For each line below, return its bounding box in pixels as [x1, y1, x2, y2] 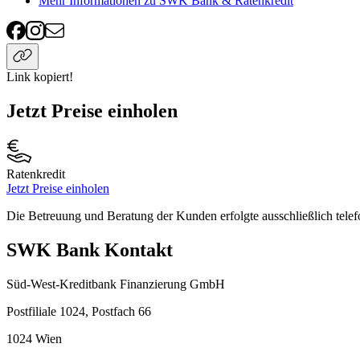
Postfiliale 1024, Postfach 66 [6, 305, 151, 319]
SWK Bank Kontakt [6, 239, 173, 261]
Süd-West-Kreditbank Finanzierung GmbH [6, 277, 225, 292]
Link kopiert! [6, 70, 73, 84]
